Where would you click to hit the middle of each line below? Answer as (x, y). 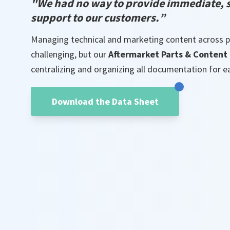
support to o (61, 18)
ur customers (123, 18)
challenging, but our (70, 54)
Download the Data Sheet (105, 101)
